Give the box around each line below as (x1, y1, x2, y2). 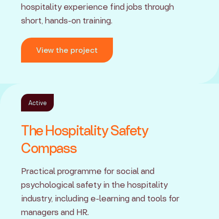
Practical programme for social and (21, 165, 155, 176)
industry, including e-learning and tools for (21, 193, 180, 203)
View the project (36, 45, 98, 55)
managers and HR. (21, 206, 89, 217)
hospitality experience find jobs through (21, 1, 175, 12)
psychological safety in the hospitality (21, 179, 168, 190)
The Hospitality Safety (21, 122, 149, 139)
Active (28, 99, 47, 107)
